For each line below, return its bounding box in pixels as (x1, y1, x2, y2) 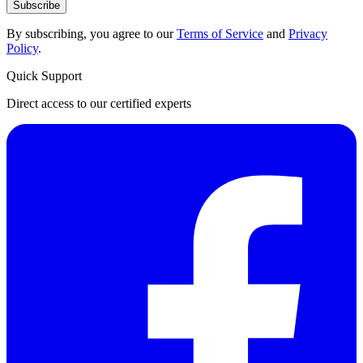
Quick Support (6, 68, 82, 83)
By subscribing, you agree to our (6, 26, 177, 41)
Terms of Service (177, 26, 263, 41)
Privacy (288, 26, 327, 41)
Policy (6, 41, 38, 55)
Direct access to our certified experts (6, 96, 191, 110)
